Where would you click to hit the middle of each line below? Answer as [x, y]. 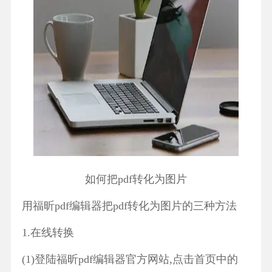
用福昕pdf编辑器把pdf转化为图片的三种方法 [129, 206]
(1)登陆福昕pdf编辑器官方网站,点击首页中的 [130, 260]
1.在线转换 [48, 233]
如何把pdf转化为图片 [136, 179]
